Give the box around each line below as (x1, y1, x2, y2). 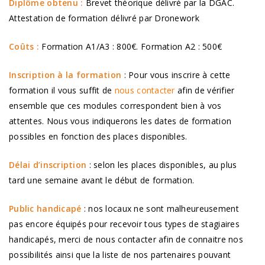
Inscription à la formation (9, 69, 122, 81)
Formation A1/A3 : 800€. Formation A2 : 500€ (38, 41, 222, 53)
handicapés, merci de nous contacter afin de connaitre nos (9, 234, 243, 245)
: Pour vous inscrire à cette (121, 69, 231, 81)
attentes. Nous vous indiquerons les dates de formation (9, 115, 232, 127)
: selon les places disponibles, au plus (86, 159, 237, 171)
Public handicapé (9, 203, 82, 215)
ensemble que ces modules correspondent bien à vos (9, 100, 222, 112)
